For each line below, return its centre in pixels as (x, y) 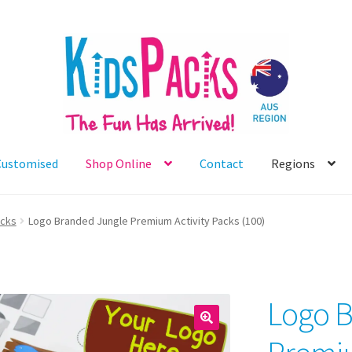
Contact (222, 163)
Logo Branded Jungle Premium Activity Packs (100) (146, 221)
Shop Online (119, 163)
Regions (293, 163)
